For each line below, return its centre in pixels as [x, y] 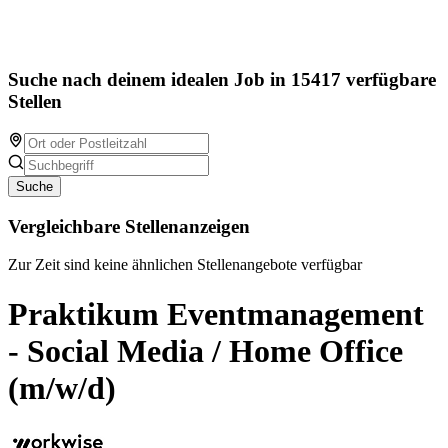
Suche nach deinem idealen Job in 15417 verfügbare [222, 80]
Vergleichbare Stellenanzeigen [129, 226]
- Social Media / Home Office [205, 350]
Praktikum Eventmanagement [216, 313]
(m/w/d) [62, 387]
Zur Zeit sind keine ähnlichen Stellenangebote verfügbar [185, 265]
